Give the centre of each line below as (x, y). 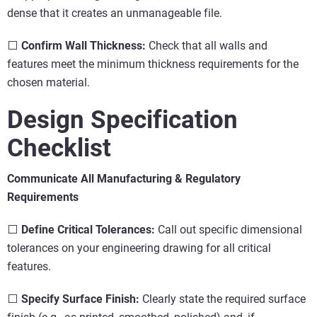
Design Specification (122, 120)
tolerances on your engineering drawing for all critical (139, 248)
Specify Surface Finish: (80, 299)
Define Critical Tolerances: (88, 229)
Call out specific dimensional (229, 229)
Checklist (59, 148)
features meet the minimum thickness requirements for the (153, 64)
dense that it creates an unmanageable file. (115, 13)
